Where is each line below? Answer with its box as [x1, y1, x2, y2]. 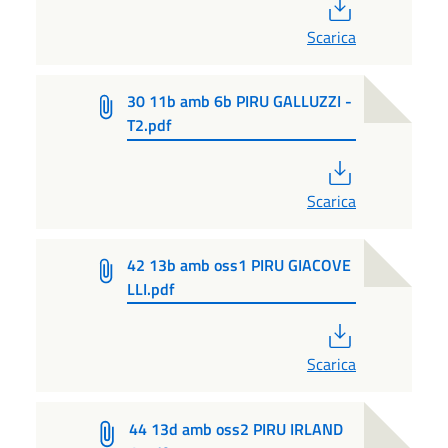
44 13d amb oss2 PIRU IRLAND [128, 416, 343, 441]
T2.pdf [126, 112, 172, 137]
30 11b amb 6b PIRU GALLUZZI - [126, 88, 352, 113]
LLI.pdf [126, 276, 175, 301]
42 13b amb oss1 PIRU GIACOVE [126, 252, 351, 277]
